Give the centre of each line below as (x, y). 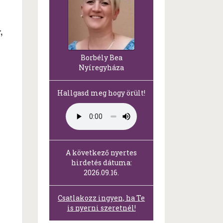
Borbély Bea (101, 58)
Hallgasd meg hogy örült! (101, 93)
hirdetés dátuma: (101, 163)
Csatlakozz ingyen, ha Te (101, 198)
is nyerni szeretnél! (101, 208)
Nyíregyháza (101, 68)
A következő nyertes (101, 153)
